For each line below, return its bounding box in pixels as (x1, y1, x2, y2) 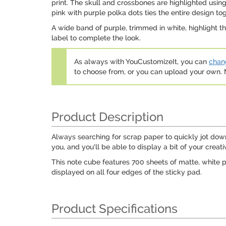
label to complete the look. (51, 34, 141, 42)
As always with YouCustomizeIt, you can (74, 58, 209, 66)
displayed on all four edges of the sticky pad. (51, 168, 202, 176)
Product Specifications (51, 201, 178, 216)
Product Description (51, 109, 163, 124)
